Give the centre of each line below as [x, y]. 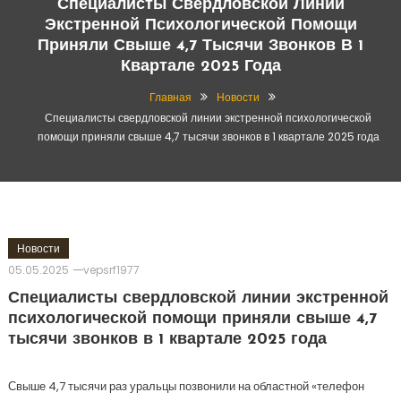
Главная [171, 97]
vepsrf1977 [111, 270]
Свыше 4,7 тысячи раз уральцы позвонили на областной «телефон [186, 386]
